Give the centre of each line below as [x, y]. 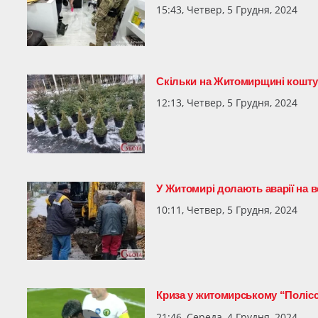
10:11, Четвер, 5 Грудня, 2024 [227, 210]
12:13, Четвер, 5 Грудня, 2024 [227, 103]
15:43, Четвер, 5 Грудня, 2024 [227, 9]
